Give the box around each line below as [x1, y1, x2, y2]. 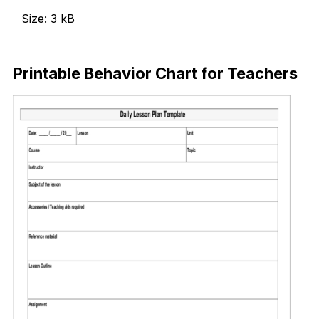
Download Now [21, 36, 105, 51]
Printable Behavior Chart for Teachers [13, 64, 298, 83]
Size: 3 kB [21, 11, 75, 26]
